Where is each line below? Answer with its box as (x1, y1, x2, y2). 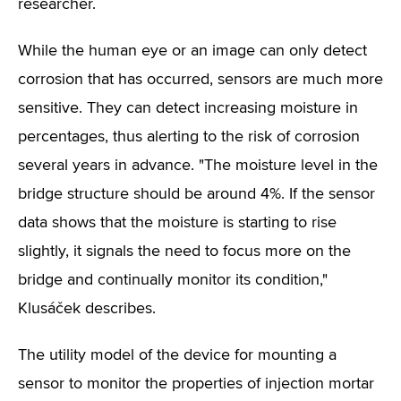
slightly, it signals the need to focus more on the (18, 243, 351, 260)
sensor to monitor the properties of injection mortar (18, 376, 374, 392)
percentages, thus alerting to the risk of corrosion (18, 129, 360, 145)
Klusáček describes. (18, 301, 156, 317)
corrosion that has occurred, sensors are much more (18, 72, 383, 88)
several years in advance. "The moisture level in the (18, 158, 378, 174)
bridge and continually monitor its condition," (18, 272, 328, 288)
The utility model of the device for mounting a (18, 347, 337, 363)
